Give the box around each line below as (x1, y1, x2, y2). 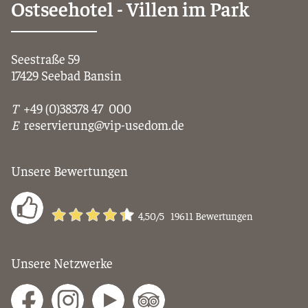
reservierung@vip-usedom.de (24, 116, 184, 133)
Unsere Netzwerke (11, 254, 113, 271)
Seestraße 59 (11, 50, 80, 67)
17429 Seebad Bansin (11, 67, 122, 84)
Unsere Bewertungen (11, 162, 128, 179)
